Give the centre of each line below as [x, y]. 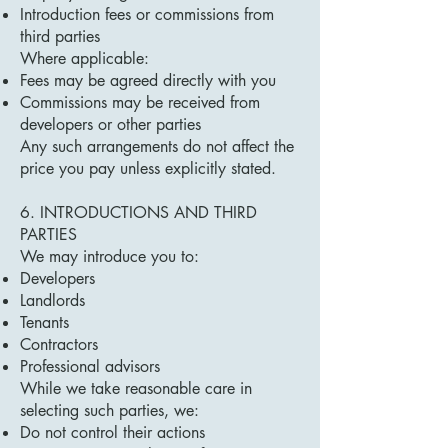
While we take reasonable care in [136, 388]
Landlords [52, 300]
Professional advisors [90, 366]
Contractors [59, 344]
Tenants [44, 322]
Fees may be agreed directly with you [148, 80]
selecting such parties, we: [109, 410]
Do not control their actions [112, 432]
